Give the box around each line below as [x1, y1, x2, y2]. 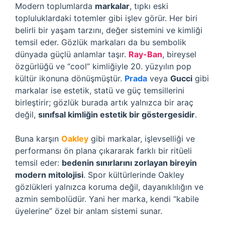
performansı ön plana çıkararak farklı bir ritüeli [15, 146, 192, 156]
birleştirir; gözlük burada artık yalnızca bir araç [15, 97, 193, 107]
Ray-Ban [129, 49, 162, 59]
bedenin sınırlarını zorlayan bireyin [62, 158, 197, 168]
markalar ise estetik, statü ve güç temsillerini [15, 85, 184, 95]
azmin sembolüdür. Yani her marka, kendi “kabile [15, 194, 199, 204]
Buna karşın [15, 134, 61, 144]
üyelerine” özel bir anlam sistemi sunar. [15, 206, 162, 216]
